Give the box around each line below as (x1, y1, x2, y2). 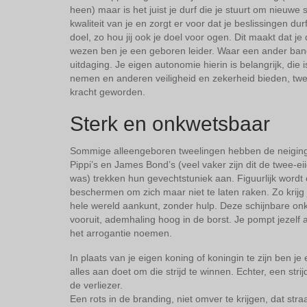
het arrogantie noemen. (70, 228, 172, 239)
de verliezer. (70, 280, 123, 291)
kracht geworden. (70, 86, 145, 98)
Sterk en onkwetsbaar (70, 112, 270, 136)
